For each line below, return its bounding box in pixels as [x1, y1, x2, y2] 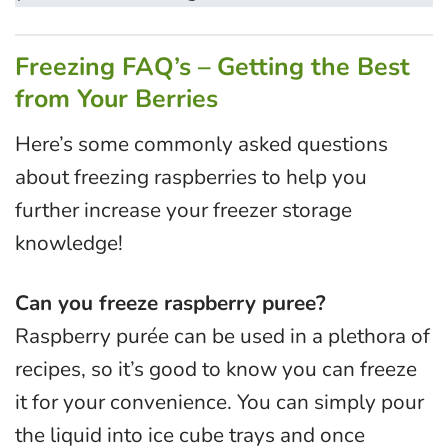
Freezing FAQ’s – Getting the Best [15, 50, 410, 85]
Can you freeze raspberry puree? [15, 288, 326, 317]
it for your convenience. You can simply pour [15, 387, 424, 416]
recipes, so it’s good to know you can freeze [15, 354, 417, 383]
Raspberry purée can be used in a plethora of [15, 321, 430, 350]
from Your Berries [15, 82, 218, 117]
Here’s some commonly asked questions [15, 129, 388, 158]
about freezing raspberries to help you [15, 162, 367, 191]
